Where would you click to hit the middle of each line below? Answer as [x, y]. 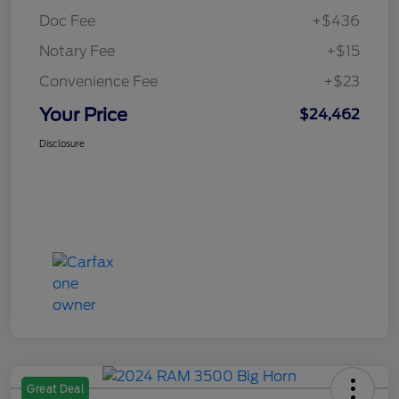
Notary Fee [77, 52]
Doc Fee [67, 21]
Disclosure [62, 144]
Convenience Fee [98, 82]
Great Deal [55, 390]
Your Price [83, 115]
